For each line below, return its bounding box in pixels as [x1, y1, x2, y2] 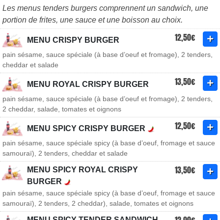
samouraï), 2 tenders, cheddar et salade [2, 149, 128, 157]
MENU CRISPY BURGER [27, 36, 119, 44]
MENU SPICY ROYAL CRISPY [27, 165, 138, 174]
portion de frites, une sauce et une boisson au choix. [2, 16, 183, 24]
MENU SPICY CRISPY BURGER [27, 124, 147, 133]
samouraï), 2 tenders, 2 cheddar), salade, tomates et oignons [2, 199, 193, 207]
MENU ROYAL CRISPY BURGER [27, 80, 149, 88]
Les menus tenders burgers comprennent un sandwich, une [2, 4, 208, 12]
